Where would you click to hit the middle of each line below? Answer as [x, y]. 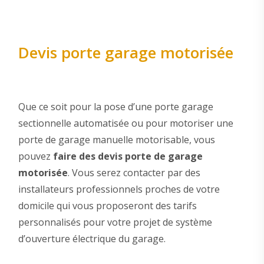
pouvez [35, 156]
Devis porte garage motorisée [126, 52]
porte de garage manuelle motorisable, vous [116, 139]
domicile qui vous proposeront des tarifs [107, 205]
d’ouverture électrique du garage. [92, 238]
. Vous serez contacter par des [134, 172]
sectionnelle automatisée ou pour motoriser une [126, 123]
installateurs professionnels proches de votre [119, 189]
